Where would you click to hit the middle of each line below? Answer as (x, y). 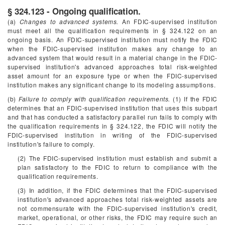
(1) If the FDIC (194, 99)
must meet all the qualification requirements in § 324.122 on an (113, 30)
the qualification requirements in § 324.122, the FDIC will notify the (113, 126)
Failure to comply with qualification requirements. (94, 99)
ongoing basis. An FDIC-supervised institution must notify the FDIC (113, 39)
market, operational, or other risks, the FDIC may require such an (118, 217)
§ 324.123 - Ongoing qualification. (74, 11)
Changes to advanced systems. (69, 21)
